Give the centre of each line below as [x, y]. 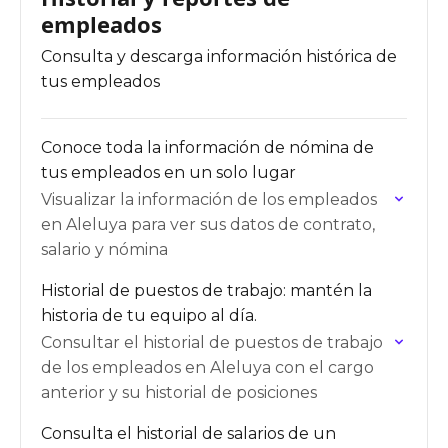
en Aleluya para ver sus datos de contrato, [208, 224]
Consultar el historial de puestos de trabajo [212, 342]
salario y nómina [104, 249]
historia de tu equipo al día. [149, 315]
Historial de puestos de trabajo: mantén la [206, 290]
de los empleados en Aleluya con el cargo [207, 367]
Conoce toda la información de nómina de [207, 147]
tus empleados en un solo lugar [168, 172]
